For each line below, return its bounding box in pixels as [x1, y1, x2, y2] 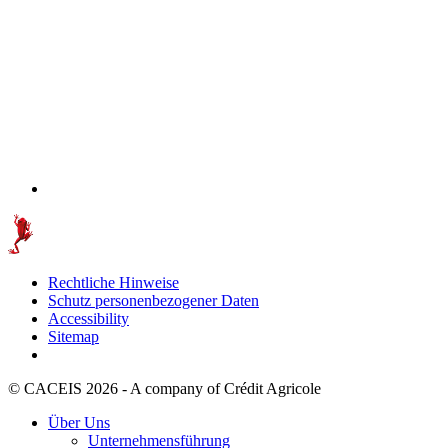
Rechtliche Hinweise [48, 273, 179, 291]
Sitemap [48, 327, 99, 345]
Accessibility [48, 309, 129, 327]
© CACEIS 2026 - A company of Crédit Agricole [8, 379, 321, 397]
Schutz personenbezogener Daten [48, 291, 259, 309]
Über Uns [48, 413, 110, 431]
